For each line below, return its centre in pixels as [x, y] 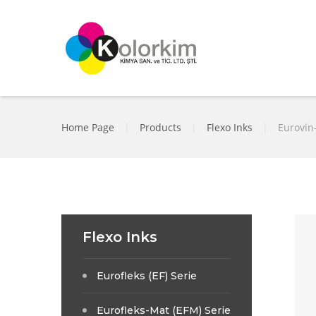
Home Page [88, 127]
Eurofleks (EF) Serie [147, 275]
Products [160, 127]
